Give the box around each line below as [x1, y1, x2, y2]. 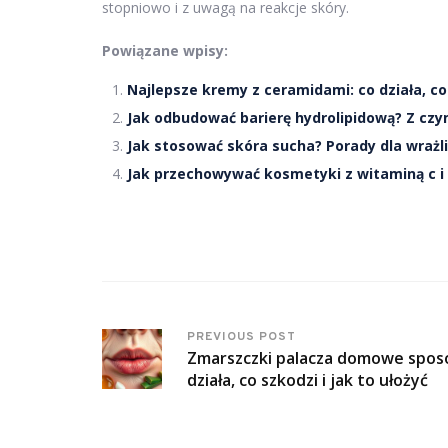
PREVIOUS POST [187, 329, 296, 346]
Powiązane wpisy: [102, 41, 228, 61]
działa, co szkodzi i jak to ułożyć [187, 369, 428, 392]
